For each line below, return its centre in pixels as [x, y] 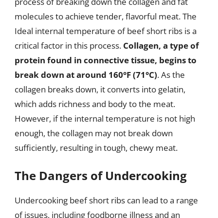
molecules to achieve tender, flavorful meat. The [106, 16]
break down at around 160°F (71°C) [86, 74]
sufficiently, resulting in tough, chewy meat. [96, 147]
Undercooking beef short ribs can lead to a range [106, 200]
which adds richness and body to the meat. [95, 104]
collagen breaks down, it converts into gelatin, [100, 89]
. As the [171, 74]
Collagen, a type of [161, 45]
